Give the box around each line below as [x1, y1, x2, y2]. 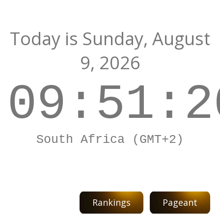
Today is [10, 27, 82, 51]
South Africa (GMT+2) [36, 133, 184, 147]
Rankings [92, 196, 131, 208]
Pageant [163, 196, 197, 208]
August [152, 27, 210, 51]
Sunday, [82, 27, 148, 51]
